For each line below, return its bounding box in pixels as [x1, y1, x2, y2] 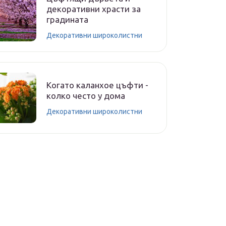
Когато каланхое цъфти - [46, 80, 148, 90]
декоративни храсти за [46, 4, 141, 14]
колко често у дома [46, 91, 125, 100]
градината [46, 14, 88, 24]
